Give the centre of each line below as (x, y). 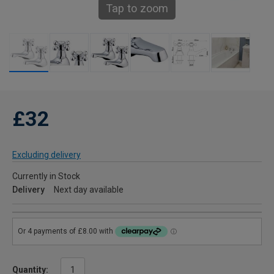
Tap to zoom (137, 8)
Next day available (89, 190)
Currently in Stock (46, 176)
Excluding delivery (46, 155)
